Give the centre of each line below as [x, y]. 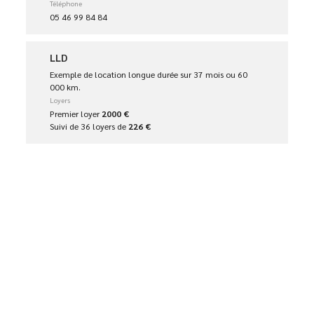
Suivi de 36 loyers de [89, 127]
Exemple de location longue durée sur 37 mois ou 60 [149, 75]
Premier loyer [76, 114]
